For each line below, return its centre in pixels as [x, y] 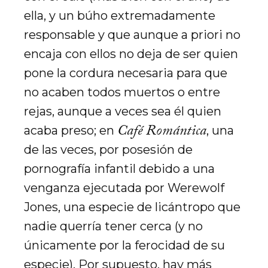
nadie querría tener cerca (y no [113, 226]
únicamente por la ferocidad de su [124, 245]
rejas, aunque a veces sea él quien [123, 111]
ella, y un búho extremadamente [120, 16]
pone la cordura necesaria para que [126, 73]
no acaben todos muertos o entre [122, 92]
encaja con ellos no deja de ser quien [131, 54]
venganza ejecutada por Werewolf [124, 188]
